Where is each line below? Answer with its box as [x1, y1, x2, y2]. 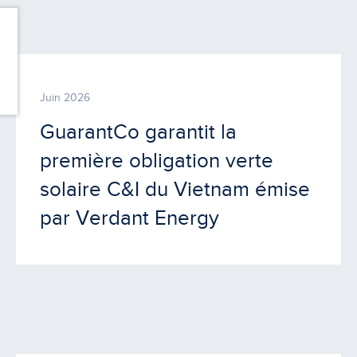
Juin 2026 [40, 91, 91, 104]
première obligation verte [40, 148, 274, 172]
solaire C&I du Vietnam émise [40, 177, 311, 201]
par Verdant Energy [40, 206, 220, 229]
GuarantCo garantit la [40, 120, 237, 143]
